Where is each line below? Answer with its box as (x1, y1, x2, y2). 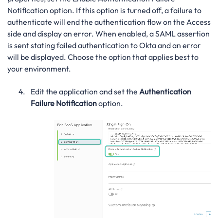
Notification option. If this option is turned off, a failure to (7, 5, 201, 16)
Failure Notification (30, 98, 97, 108)
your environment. (7, 64, 71, 74)
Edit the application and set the (30, 86, 139, 96)
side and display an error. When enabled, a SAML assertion (7, 29, 210, 39)
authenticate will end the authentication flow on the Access (7, 17, 211, 27)
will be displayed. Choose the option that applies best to (7, 52, 199, 62)
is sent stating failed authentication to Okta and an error (7, 40, 201, 51)
